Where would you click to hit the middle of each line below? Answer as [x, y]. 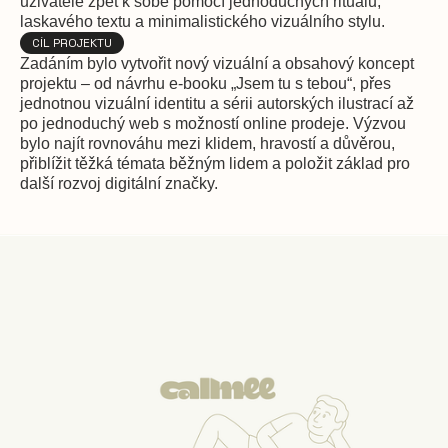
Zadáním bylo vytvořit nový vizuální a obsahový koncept [217, 63]
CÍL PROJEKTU [72, 43]
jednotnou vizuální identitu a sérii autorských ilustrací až [217, 103]
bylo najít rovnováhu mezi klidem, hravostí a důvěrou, [207, 143]
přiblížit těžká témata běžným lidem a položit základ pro [215, 163]
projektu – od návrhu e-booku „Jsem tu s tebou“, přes [205, 83]
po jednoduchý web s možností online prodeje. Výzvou [213, 123]
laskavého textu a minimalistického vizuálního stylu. [202, 21]
